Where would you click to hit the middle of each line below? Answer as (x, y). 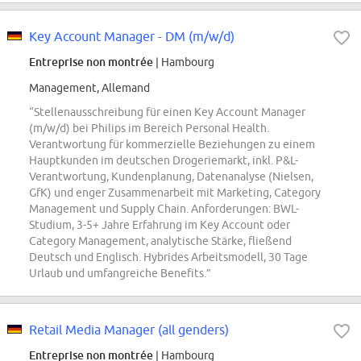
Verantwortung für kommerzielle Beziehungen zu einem (172, 145)
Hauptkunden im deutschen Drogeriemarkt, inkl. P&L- (164, 161)
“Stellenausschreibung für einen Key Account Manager (167, 112)
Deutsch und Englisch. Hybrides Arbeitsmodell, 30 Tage (168, 257)
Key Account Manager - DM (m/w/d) (132, 37)
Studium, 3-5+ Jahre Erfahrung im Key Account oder (160, 225)
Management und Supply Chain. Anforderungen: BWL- (164, 209)
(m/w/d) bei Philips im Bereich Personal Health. (149, 129)
